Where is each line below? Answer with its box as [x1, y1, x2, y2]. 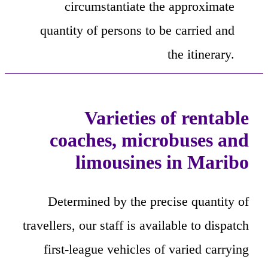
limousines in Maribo [75, 151, 249, 173]
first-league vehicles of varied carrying [44, 241, 249, 257]
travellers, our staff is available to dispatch [23, 217, 249, 233]
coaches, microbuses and [50, 129, 249, 151]
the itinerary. [167, 47, 234, 62]
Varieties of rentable [84, 107, 249, 129]
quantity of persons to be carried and [40, 23, 234, 38]
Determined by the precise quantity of [48, 193, 249, 209]
